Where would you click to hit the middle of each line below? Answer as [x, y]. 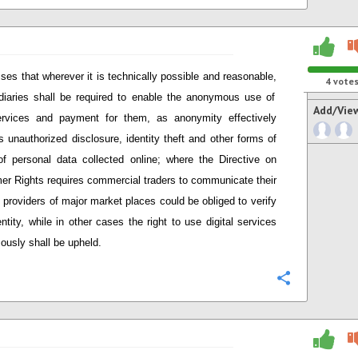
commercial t [115, 180]
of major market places [103, 201]
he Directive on [239, 159]
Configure [326, 279]
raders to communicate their [212, 180]
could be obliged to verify [216, 201]
